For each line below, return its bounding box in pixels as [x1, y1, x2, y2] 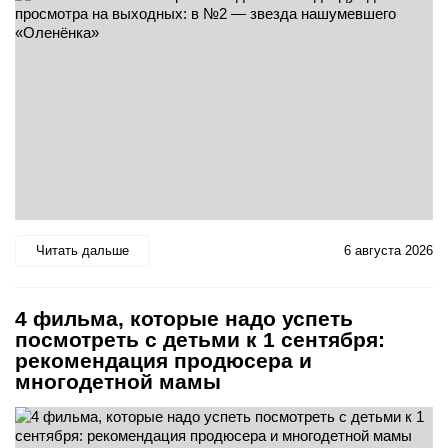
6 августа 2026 [344, 243, 433, 259]
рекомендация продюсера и [15, 348, 312, 372]
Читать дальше [36, 243, 129, 259]
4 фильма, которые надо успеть [15, 306, 353, 330]
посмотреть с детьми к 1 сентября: [15, 327, 385, 351]
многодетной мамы [15, 369, 221, 393]
